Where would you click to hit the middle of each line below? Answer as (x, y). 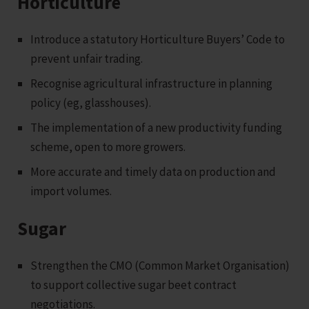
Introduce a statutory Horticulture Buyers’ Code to (158, 39)
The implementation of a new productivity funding (157, 127)
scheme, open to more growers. (108, 147)
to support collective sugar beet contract (134, 285)
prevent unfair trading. (87, 58)
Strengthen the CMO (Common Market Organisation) (160, 265)
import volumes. (71, 191)
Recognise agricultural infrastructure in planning (152, 83)
